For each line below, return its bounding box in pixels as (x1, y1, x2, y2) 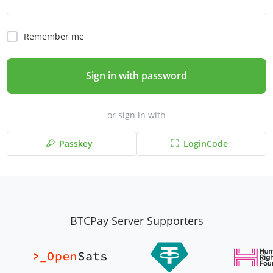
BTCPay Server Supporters (69, 213, 204, 229)
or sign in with (107, 109, 166, 121)
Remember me (24, 30, 84, 42)
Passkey (59, 138, 93, 150)
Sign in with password (86, 69, 187, 83)
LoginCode (183, 138, 228, 150)
